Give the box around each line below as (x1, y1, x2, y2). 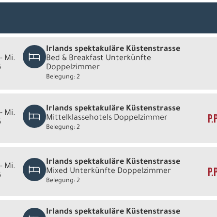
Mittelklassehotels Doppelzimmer (46, 113, 168, 123)
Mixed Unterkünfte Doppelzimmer (46, 167, 171, 176)
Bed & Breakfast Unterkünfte (46, 54, 152, 63)
